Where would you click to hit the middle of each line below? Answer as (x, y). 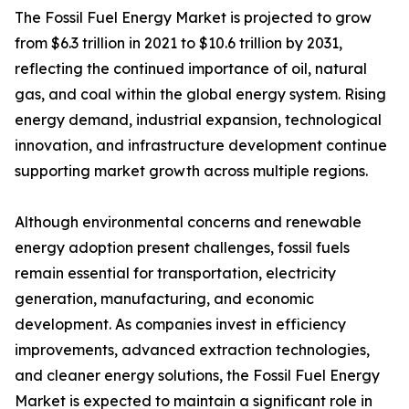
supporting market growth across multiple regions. (191, 171)
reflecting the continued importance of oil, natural (191, 69)
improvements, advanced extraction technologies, (192, 350)
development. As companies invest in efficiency (180, 325)
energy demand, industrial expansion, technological (198, 120)
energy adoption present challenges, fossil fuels (182, 248)
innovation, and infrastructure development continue (201, 146)
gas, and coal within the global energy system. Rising (200, 94)
